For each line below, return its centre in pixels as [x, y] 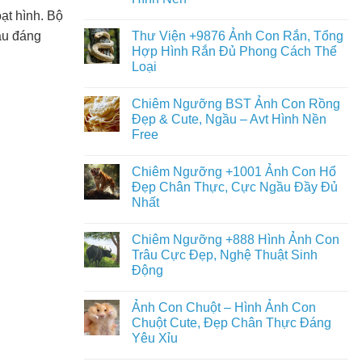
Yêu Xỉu [154, 338]
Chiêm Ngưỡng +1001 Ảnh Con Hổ [234, 172]
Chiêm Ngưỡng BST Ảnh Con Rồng [236, 104]
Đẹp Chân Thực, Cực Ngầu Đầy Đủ [234, 187]
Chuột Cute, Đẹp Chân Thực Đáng [231, 323]
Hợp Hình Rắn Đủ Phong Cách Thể [234, 51]
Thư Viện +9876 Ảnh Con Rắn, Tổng [237, 36]
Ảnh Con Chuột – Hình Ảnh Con [223, 307]
